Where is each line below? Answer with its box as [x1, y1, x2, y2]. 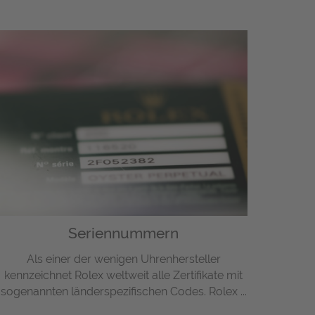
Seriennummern [68, 224, 179, 243]
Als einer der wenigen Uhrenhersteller [26, 252, 221, 266]
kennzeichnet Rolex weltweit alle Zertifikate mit [4, 269, 243, 283]
